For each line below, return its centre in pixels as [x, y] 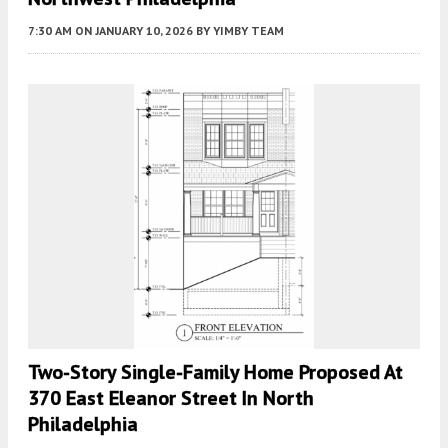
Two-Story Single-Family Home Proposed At [215, 372]
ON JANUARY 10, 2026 [134, 31]
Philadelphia [83, 424]
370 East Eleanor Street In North [171, 398]
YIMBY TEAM [248, 31]
